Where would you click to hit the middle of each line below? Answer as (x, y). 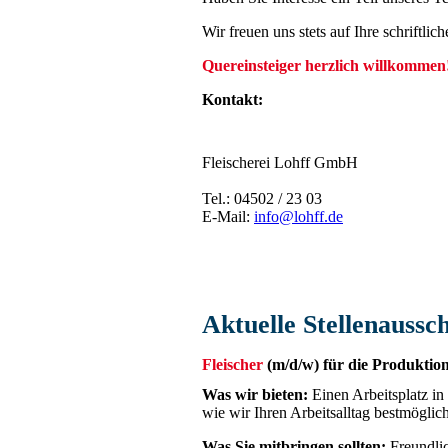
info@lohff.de (298, 217)
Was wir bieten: (257, 394)
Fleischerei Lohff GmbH (280, 163)
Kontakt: (232, 100)
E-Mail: (228, 217)
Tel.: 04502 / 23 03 (262, 199)
